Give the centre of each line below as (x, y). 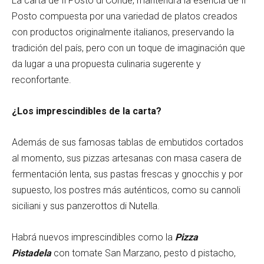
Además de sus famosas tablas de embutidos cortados (128, 142)
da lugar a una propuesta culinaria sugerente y (106, 64)
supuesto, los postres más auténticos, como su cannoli (126, 190)
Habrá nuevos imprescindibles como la (93, 237)
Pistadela (33, 253)
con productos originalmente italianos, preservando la (123, 32)
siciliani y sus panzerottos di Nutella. (86, 206)
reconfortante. (42, 80)
